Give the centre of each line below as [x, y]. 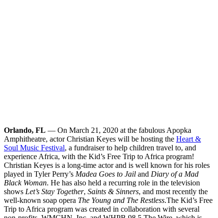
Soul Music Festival [34, 147]
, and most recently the [173, 191]
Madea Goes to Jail [106, 174]
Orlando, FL [25, 130]
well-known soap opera [41, 200]
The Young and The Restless [121, 200]
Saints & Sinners [113, 191]
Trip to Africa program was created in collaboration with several [102, 209]
